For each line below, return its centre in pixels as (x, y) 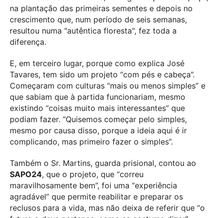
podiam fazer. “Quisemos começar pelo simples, (98, 119)
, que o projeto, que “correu (93, 174)
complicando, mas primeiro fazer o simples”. (91, 141)
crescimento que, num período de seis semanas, (98, 19)
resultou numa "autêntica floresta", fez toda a (93, 30)
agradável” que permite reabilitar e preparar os (96, 196)
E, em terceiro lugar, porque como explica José (97, 63)
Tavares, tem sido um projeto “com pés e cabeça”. (102, 74)
